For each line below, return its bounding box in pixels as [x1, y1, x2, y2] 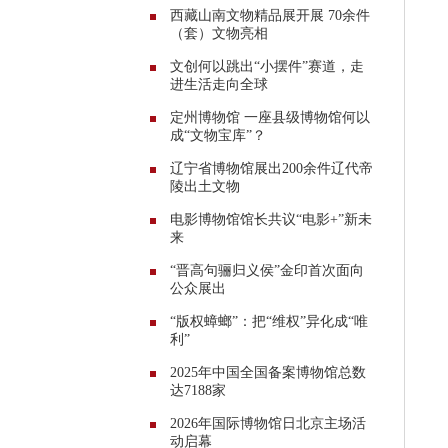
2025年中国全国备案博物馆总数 [170, 364, 366, 380]
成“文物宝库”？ [170, 127, 266, 143]
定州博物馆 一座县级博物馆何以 [170, 109, 370, 125]
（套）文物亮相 [170, 25, 268, 41]
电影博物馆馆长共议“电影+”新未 [170, 211, 372, 227]
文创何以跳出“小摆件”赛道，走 [170, 58, 364, 74]
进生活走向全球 [170, 76, 268, 92]
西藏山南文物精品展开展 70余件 [170, 7, 370, 23]
